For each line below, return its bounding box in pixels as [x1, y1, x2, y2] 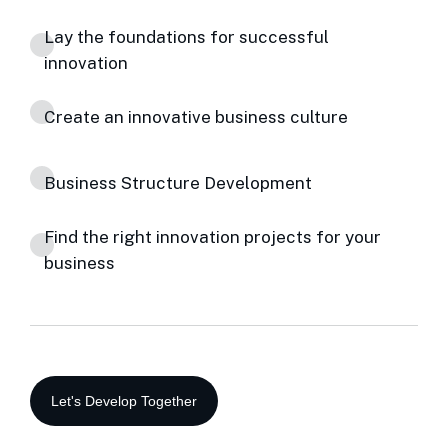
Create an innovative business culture [44, 107, 348, 127]
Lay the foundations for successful [44, 27, 329, 47]
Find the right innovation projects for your [44, 227, 381, 247]
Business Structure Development [44, 173, 312, 193]
